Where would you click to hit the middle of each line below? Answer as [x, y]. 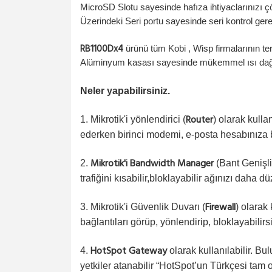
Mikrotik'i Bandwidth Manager [152, 164]
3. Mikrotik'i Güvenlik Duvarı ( [143, 207]
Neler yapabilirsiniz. [126, 91]
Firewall [220, 208]
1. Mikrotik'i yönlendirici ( [133, 119]
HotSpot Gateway [129, 251]
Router [199, 120]
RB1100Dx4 [102, 49]
